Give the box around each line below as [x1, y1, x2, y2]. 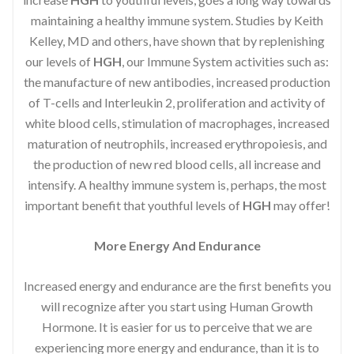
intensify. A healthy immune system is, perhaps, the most [28, 176, 326, 192]
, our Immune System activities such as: [122, 53, 329, 69]
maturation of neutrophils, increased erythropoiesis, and [27, 135, 327, 151]
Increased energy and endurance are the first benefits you [23, 277, 331, 293]
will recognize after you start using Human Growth [41, 298, 313, 314]
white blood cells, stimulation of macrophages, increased [24, 115, 330, 130]
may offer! [270, 197, 330, 213]
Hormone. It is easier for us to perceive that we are [42, 318, 312, 334]
